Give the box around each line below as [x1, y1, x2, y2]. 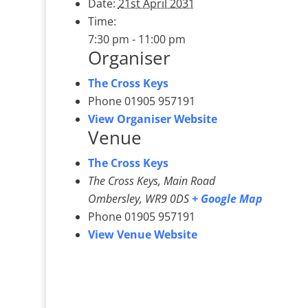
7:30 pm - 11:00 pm [87, 32, 186, 47]
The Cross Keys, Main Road [87, 173, 215, 189]
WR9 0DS [144, 191, 189, 207]
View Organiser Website [87, 111, 217, 127]
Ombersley [87, 191, 140, 207]
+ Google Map [191, 191, 263, 207]
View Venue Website [87, 227, 197, 243]
